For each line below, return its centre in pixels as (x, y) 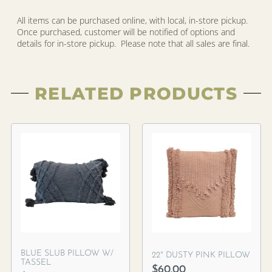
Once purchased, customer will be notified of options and (126, 32)
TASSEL (36, 262)
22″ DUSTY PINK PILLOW (201, 255)
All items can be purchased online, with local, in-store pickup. (134, 20)
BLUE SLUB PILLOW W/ (67, 253)
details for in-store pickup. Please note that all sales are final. (133, 43)
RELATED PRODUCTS (136, 93)
